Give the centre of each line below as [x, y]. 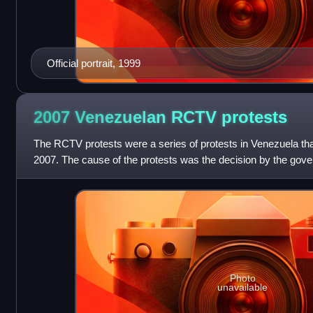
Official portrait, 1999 [93, 64]
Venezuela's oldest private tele [102, 176]
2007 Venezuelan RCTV [127, 117]
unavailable [243, 287]
